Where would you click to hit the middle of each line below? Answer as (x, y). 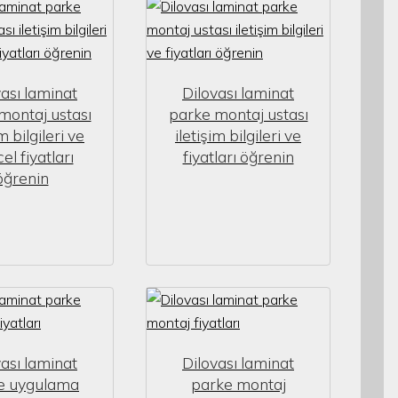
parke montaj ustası (238, 114)
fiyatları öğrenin (238, 156)
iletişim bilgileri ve (238, 135)
